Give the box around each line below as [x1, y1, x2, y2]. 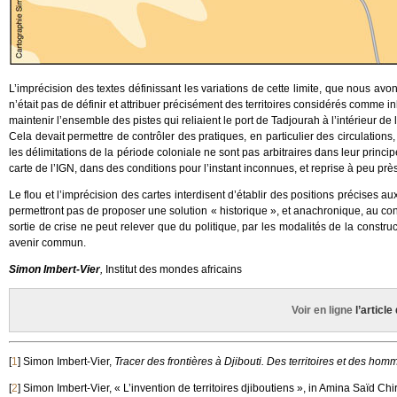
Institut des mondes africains [103, 263, 242, 276]
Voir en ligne [291, 304, 355, 316]
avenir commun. [9, 237, 86, 249]
